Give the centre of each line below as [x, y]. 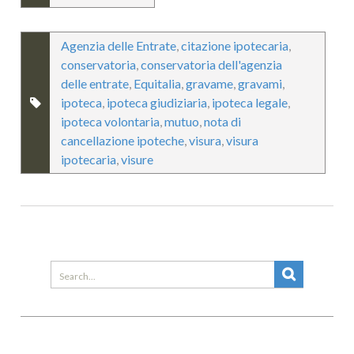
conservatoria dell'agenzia [212, 64]
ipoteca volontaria [111, 121]
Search [69, 270]
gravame [210, 83]
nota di [223, 121]
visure [137, 159]
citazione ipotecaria [235, 45]
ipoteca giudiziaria [157, 102]
